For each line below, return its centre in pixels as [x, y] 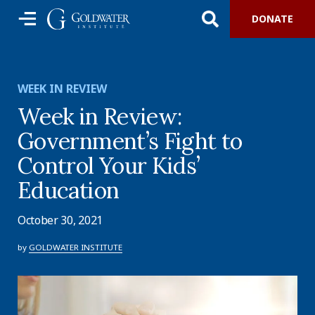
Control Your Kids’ [109, 166]
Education [69, 190]
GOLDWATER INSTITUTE [76, 247]
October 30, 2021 [60, 220]
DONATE [272, 19]
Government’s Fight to [130, 141]
